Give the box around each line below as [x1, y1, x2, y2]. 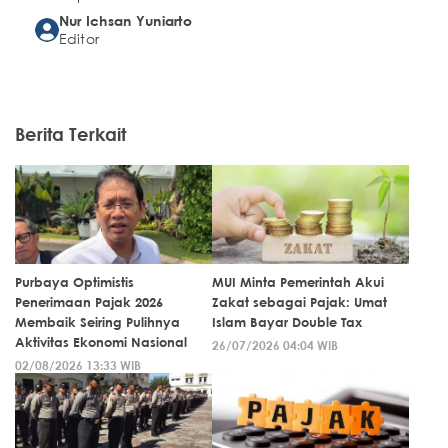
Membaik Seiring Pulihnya [15, 314, 180, 330]
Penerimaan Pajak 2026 [15, 294, 163, 310]
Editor [58, 29, 100, 48]
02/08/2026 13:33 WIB [15, 357, 141, 373]
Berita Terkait [15, 123, 126, 145]
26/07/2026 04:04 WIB [212, 337, 338, 353]
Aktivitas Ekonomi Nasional [15, 334, 187, 350]
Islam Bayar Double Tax [212, 314, 362, 330]
